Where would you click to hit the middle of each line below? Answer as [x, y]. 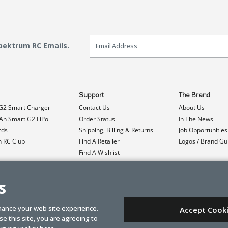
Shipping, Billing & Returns [116, 130]
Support [91, 95]
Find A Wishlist [99, 152]
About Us [192, 107]
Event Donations [102, 175]
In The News [196, 119]
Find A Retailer [99, 141]
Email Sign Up [120, 38]
